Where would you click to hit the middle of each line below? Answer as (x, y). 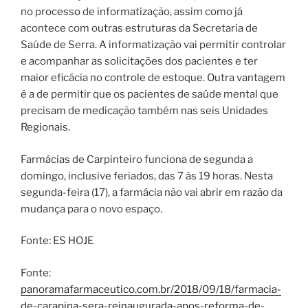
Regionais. (45, 128)
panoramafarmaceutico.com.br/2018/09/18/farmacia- (151, 289)
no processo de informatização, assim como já (132, 12)
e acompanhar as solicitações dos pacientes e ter (139, 62)
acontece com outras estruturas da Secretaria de (139, 29)
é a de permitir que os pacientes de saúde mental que (150, 95)
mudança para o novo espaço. (91, 209)
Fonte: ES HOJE (57, 241)
